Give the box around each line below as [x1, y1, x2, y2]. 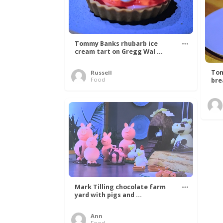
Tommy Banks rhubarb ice [75, 39, 158, 48]
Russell [91, 68, 112, 76]
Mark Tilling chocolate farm [75, 182, 166, 191]
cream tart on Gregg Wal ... [75, 47, 163, 56]
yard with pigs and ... [75, 190, 142, 199]
